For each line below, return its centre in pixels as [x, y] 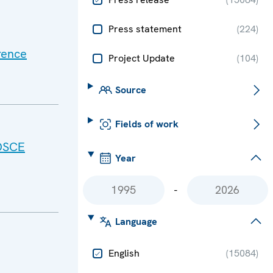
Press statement [145, 29]
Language [136, 222]
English [124, 253]
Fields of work [147, 124]
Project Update [142, 58]
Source [130, 90]
